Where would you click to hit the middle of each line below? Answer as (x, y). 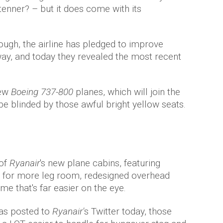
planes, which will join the (127, 92)
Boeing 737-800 (41, 92)
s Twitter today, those (128, 211)
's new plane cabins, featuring (100, 163)
